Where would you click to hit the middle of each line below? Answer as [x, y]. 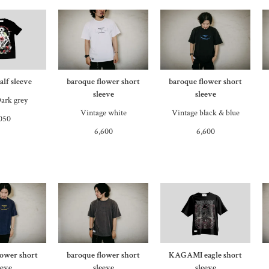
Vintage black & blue [205, 113]
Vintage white [103, 113]
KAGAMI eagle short [206, 255]
